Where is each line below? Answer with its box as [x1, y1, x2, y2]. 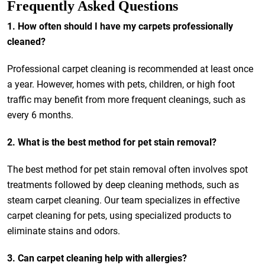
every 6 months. [7, 109, 73, 121]
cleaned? [7, 36, 46, 47]
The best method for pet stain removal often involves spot [7, 164, 248, 175]
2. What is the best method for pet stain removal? [7, 137, 216, 148]
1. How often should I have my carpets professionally [7, 21, 233, 32]
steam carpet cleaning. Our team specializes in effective [7, 195, 240, 206]
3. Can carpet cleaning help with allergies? [7, 253, 187, 264]
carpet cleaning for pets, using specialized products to [7, 210, 231, 221]
